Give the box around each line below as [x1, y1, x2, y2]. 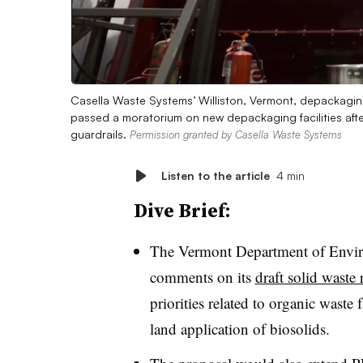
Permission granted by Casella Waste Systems [130, 127, 342, 141]
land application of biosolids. [149, 318, 330, 339]
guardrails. [70, 126, 130, 141]
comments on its [149, 266, 255, 287]
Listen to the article [160, 168, 270, 182]
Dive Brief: [133, 196, 231, 224]
